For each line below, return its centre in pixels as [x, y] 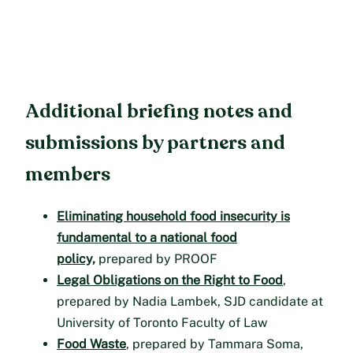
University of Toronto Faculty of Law [162, 323]
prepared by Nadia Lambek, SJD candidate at [190, 302]
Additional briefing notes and [159, 111]
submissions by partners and [155, 143]
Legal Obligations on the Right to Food [170, 281]
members [68, 174]
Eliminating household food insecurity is [173, 217]
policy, [76, 259]
